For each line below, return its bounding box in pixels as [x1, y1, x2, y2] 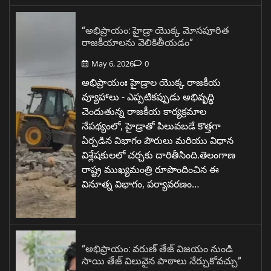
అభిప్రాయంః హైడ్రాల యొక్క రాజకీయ [82, 76, 221, 90]
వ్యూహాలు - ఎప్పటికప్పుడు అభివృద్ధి [82, 90, 214, 104]
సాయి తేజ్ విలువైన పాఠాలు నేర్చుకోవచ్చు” [82, 254, 241, 267]
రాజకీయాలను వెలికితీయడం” [82, 36, 193, 49]
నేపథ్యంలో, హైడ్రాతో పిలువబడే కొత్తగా [82, 119, 221, 133]
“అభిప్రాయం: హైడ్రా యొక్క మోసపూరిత [82, 24, 229, 37]
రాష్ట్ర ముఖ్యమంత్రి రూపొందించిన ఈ [82, 163, 219, 177]
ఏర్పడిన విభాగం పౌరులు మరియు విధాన [82, 134, 233, 148]
